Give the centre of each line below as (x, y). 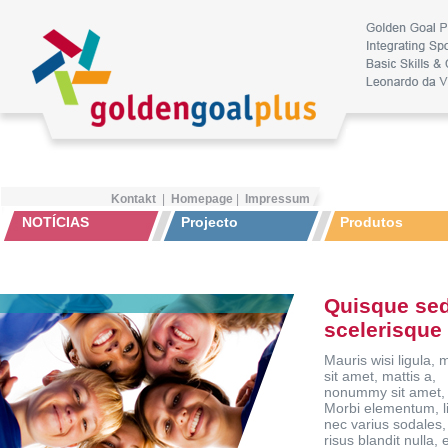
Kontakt (133, 199)
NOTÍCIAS (55, 222)
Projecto (209, 222)
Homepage (202, 199)
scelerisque (383, 329)
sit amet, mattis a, (380, 376)
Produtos (371, 222)
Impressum (277, 199)
